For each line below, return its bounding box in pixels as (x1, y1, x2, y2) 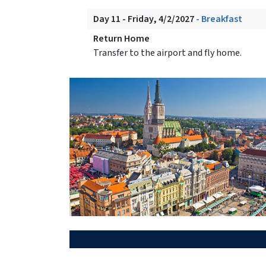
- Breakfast (196, 12, 242, 26)
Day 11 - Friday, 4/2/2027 (93, 12, 196, 26)
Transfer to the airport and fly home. (93, 46, 242, 59)
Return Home (93, 31, 150, 45)
